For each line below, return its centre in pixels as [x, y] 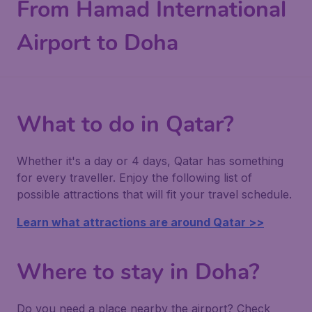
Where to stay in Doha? [138, 272]
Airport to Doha [97, 43]
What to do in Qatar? [125, 124]
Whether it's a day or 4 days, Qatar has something [150, 161]
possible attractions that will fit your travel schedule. [154, 194]
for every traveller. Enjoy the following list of [134, 178]
